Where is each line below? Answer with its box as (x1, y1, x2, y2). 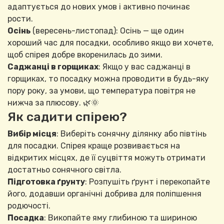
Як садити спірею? (7, 109, 127, 124)
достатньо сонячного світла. (7, 165, 121, 175)
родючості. (7, 201, 50, 211)
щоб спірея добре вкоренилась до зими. (7, 50, 162, 60)
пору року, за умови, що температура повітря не (7, 86, 195, 96)
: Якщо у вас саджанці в (98, 62, 190, 72)
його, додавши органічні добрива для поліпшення (7, 189, 201, 199)
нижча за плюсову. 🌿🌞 (7, 98, 99, 108)
